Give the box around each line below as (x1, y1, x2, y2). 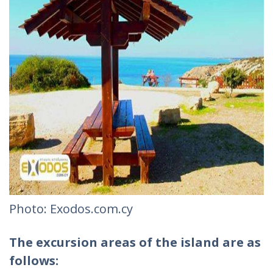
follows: (9, 252, 62, 269)
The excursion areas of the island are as (9, 234, 261, 250)
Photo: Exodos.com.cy (9, 200, 133, 217)
